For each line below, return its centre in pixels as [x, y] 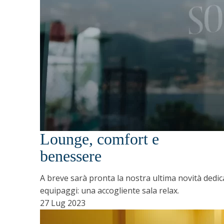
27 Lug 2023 [63, 203]
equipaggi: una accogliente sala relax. [109, 190]
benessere [71, 156]
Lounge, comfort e [99, 139]
